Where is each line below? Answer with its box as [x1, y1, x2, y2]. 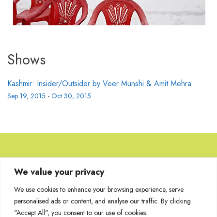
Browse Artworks [55, 165, 162, 186]
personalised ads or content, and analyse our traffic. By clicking [14, 196, 191, 206]
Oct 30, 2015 [51, 91, 91, 101]
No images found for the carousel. [38, 194, 161, 206]
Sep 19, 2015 [7, 91, 46, 101]
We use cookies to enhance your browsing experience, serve [14, 184, 184, 194]
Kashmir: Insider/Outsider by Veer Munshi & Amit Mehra [7, 78, 191, 90]
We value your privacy [14, 165, 104, 178]
